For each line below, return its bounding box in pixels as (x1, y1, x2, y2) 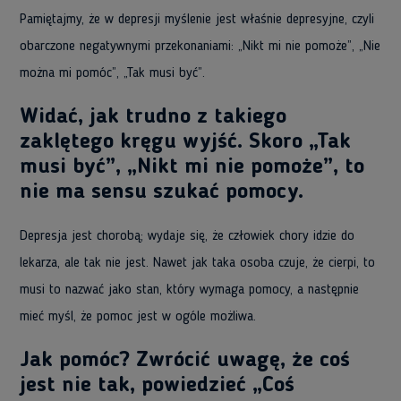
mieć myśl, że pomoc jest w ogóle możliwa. (20, 310, 256, 324)
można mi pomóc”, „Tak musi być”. (20, 66, 205, 81)
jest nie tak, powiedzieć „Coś (20, 375, 294, 397)
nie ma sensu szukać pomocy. (20, 182, 303, 203)
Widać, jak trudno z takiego (20, 107, 286, 128)
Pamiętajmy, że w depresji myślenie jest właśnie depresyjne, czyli (20, 13, 374, 27)
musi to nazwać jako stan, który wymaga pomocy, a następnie (20, 283, 359, 297)
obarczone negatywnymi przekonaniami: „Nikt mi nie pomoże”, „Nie (20, 39, 380, 54)
